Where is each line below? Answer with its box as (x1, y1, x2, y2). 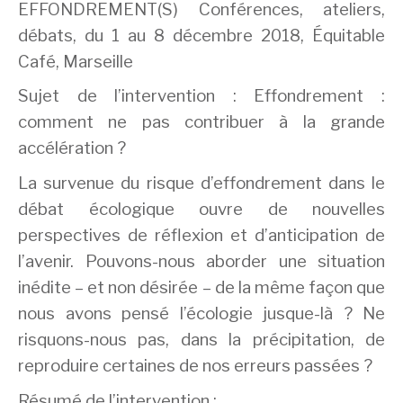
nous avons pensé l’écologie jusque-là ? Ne (18, 302, 385, 324)
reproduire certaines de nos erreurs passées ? (18, 354, 372, 376)
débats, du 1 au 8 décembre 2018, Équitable (18, 24, 385, 46)
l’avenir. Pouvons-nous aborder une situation (18, 250, 385, 272)
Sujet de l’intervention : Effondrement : (18, 85, 385, 107)
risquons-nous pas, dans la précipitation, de (18, 328, 385, 350)
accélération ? (18, 138, 126, 159)
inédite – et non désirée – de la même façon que (18, 276, 385, 298)
